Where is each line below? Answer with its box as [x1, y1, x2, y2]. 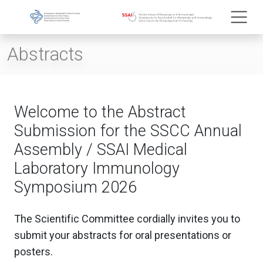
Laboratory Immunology [14, 159, 180, 178]
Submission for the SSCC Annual [14, 121, 242, 140]
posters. [14, 245, 53, 258]
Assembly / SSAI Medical [14, 140, 187, 159]
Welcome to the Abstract [14, 102, 186, 122]
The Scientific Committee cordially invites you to [14, 212, 240, 225]
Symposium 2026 [14, 177, 137, 197]
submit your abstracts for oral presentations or [14, 228, 231, 241]
